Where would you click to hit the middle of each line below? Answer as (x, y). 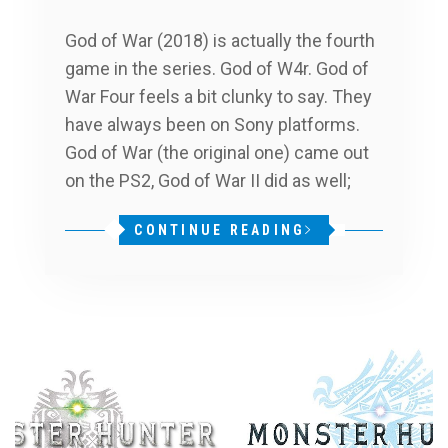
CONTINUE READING (220, 230)
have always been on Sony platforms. (212, 125)
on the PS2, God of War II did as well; (208, 181)
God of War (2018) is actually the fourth (220, 41)
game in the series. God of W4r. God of (217, 69)
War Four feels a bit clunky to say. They (218, 97)
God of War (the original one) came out (217, 153)
